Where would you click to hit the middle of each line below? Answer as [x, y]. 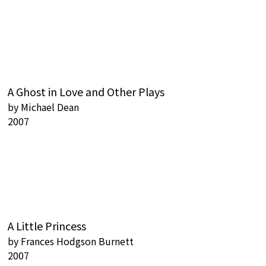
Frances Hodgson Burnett [77, 241]
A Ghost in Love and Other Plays [86, 91]
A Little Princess [47, 226]
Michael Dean [50, 107]
